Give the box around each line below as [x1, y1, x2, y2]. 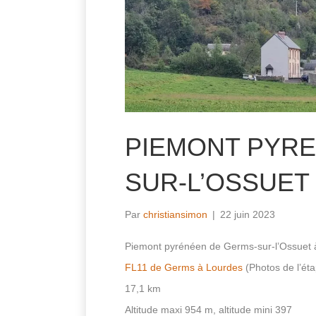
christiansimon [143, 209, 207, 220]
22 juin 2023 [220, 209, 275, 220]
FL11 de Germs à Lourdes [125, 262, 243, 273]
